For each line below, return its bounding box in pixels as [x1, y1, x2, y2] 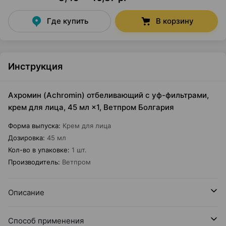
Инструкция [8, 61, 63, 72]
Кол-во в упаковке [8, 146, 68, 154]
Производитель [8, 158, 58, 166]
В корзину [155, 16, 194, 26]
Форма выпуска [8, 122, 59, 130]
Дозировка [8, 134, 43, 142]
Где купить [47, 16, 88, 26]
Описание [8, 188, 44, 197]
